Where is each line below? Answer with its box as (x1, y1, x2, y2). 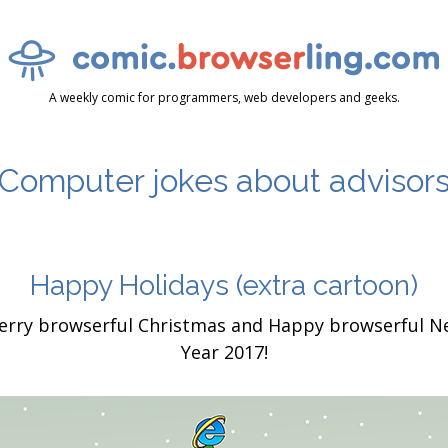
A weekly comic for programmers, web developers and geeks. (48, 89, 400, 106)
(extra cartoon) (236, 269, 418, 302)
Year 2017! (180, 340, 268, 364)
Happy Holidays (30, 269, 236, 302)
